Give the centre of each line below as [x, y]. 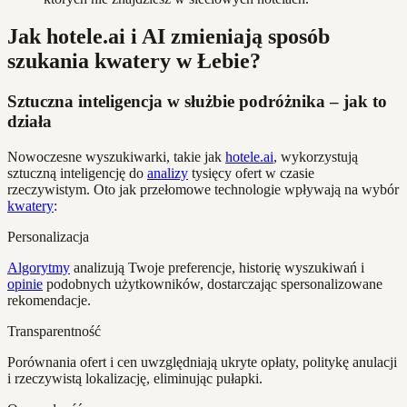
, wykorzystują [316, 157]
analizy [168, 174]
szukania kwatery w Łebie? [134, 61]
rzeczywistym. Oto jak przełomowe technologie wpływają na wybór [203, 190]
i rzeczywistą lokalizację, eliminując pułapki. [135, 379]
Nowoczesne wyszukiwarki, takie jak [116, 157]
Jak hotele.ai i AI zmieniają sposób [169, 37]
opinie [25, 284]
